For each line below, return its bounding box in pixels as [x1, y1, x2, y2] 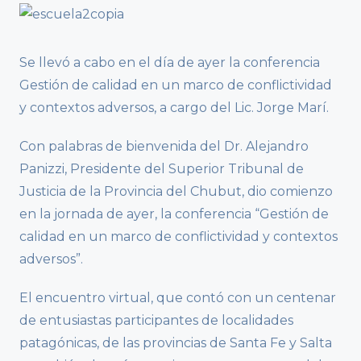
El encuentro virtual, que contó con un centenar [19, 290, 336, 306]
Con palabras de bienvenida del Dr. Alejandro [19, 139, 309, 155]
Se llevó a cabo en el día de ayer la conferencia [19, 55, 320, 71]
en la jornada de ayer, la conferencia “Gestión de [19, 206, 329, 222]
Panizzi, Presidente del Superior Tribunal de [19, 161, 304, 177]
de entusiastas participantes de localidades [19, 313, 293, 329]
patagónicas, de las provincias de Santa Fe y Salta [19, 335, 332, 351]
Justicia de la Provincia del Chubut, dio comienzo [19, 184, 333, 200]
